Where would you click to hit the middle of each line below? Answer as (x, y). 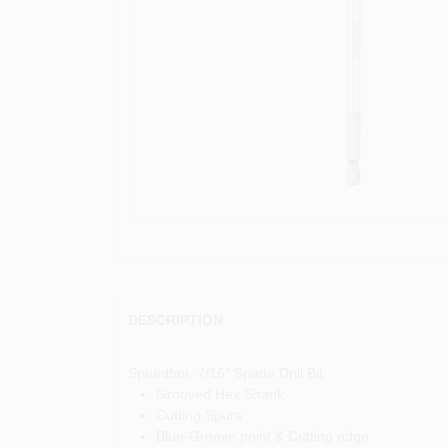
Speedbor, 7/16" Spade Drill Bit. (227, 372)
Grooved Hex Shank (219, 393)
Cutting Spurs (198, 414)
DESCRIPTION (175, 319)
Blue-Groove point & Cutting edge (262, 435)
